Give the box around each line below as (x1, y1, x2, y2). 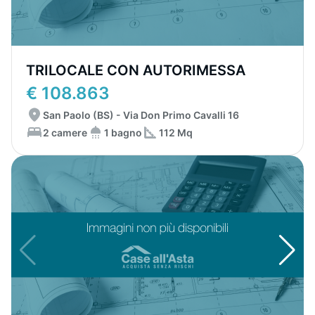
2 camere (43, 126, 87, 139)
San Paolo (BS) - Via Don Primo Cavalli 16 (43, 109, 239, 121)
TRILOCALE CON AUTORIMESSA (26, 62, 245, 79)
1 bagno (104, 126, 142, 139)
